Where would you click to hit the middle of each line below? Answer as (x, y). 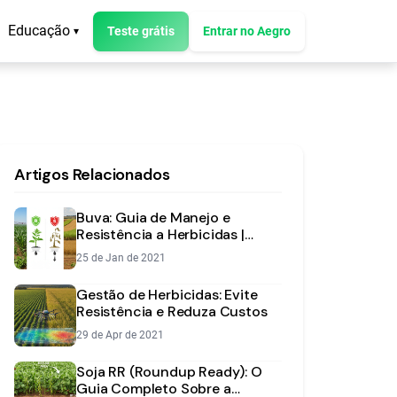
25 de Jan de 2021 (121, 258)
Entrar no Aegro (247, 31)
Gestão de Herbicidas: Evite (167, 295)
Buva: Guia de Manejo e (153, 218)
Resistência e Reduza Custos (172, 311)
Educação (39, 31)
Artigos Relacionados (92, 175)
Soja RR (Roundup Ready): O (169, 372)
